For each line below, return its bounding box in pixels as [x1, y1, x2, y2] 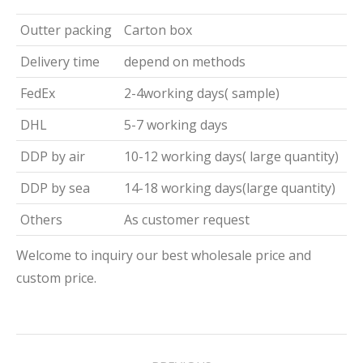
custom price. [16, 269, 96, 288]
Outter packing [20, 21, 112, 40]
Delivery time [20, 53, 100, 71]
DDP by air [20, 147, 85, 166]
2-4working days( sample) [124, 84, 280, 103]
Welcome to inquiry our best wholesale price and [16, 246, 311, 265]
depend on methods [124, 53, 246, 71]
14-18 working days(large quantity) [124, 179, 335, 198]
